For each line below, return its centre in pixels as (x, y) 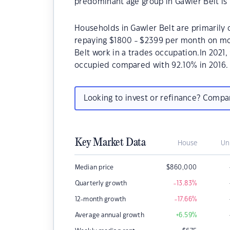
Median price (94, 167)
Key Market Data (110, 143)
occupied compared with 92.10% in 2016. (151, 65)
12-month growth (100, 199)
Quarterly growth (101, 183)
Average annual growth (110, 215)
